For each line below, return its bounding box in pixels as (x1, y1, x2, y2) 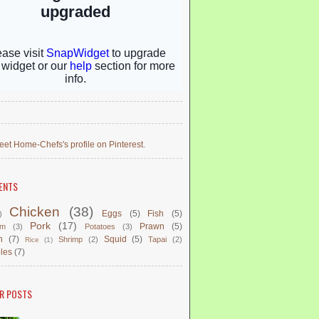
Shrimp (58, 235, 83, 244)
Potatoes (85, 222, 115, 231)
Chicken (9, 204, 61, 219)
